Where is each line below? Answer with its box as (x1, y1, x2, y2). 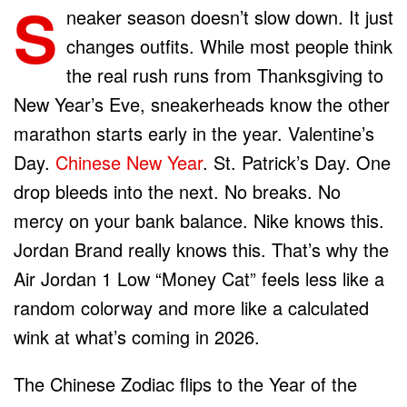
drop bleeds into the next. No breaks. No (14, 177, 341, 204)
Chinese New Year (55, 148, 203, 175)
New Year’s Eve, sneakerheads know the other (14, 90, 390, 117)
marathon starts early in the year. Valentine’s (14, 119, 374, 146)
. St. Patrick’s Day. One (203, 148, 391, 175)
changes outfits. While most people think (66, 32, 392, 59)
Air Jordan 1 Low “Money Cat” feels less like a (14, 264, 384, 292)
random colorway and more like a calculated (14, 293, 369, 321)
